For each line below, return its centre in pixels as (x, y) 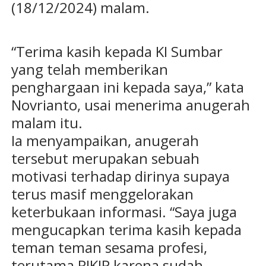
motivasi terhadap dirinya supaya (120, 176)
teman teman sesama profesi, (109, 248)
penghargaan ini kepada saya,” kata (127, 87)
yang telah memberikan (89, 69)
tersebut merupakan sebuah (105, 159)
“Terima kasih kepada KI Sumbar (117, 52)
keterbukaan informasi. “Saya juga (124, 212)
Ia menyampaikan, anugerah (105, 141)
